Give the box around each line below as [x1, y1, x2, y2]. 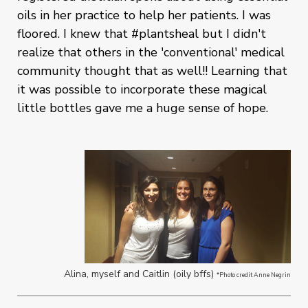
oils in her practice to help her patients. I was [17, 6, 271, 23]
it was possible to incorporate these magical [17, 80, 267, 98]
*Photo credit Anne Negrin [217, 270, 291, 279]
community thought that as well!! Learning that [17, 62, 287, 79]
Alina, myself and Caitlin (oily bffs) [64, 267, 217, 280]
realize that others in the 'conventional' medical [17, 43, 285, 60]
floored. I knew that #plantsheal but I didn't [17, 25, 266, 42]
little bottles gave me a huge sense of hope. [17, 99, 268, 116]
